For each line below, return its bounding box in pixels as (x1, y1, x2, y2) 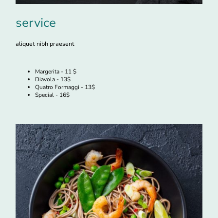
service (16, 14, 56, 32)
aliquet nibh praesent (16, 39, 74, 48)
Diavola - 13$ (35, 75, 71, 83)
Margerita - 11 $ (35, 67, 76, 75)
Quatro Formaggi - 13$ (35, 83, 95, 91)
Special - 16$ (35, 91, 70, 99)
